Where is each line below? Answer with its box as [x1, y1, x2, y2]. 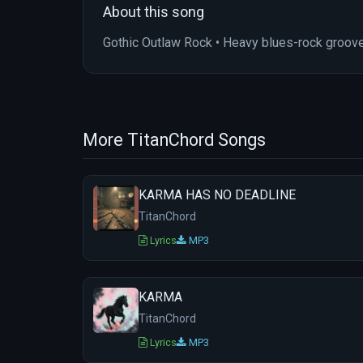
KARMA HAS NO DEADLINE [139, 187, 296, 203]
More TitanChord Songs [83, 130, 266, 151]
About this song [103, 3, 204, 21]
